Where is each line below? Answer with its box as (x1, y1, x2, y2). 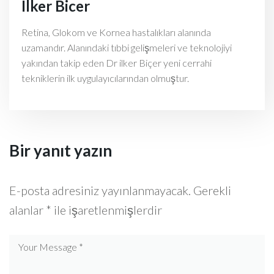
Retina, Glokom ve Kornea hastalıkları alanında (21, 26, 211, 38)
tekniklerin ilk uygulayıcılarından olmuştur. (21, 72, 189, 84)
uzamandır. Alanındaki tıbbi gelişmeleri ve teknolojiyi (21, 42, 232, 53)
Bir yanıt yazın (9, 141, 112, 160)
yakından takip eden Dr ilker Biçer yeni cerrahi (21, 57, 212, 68)
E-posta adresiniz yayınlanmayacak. (9, 183, 191, 198)
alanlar (9, 202, 46, 217)
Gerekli (193, 183, 231, 198)
